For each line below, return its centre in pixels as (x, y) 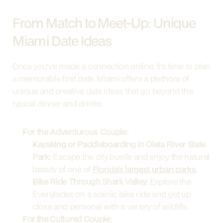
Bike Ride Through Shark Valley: (90, 181)
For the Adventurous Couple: (75, 132)
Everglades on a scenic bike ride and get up (112, 194)
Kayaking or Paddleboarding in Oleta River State (119, 144)
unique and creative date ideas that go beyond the (103, 91)
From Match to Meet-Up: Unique (104, 23)
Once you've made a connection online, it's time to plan (111, 66)
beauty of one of (62, 169)
